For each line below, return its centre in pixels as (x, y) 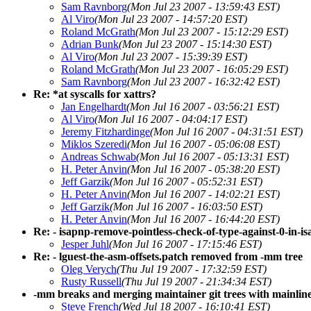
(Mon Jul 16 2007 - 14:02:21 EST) (203, 194)
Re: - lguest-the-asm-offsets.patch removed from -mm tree (168, 256)
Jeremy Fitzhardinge (106, 131)
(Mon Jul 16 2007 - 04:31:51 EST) (226, 131)
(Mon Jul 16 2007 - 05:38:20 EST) (203, 169)
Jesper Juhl (85, 244)
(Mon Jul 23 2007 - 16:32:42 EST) (203, 81)
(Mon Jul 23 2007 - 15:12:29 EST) (212, 31)
